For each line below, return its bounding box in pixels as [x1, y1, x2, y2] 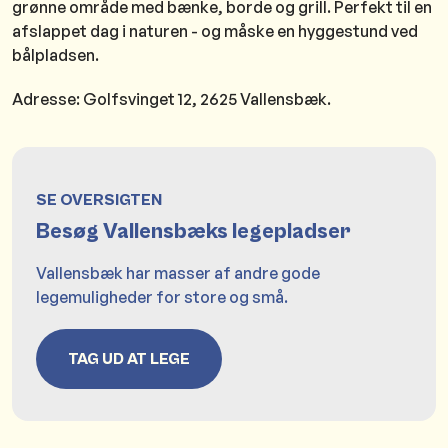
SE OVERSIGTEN [36, 191, 162, 210]
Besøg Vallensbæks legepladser [36, 219, 351, 245]
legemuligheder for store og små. [36, 286, 288, 307]
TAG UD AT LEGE [68, 349, 190, 368]
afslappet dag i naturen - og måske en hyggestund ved [12, 21, 418, 42]
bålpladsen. [12, 45, 102, 66]
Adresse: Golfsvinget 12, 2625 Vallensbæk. [12, 89, 334, 110]
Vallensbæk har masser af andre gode [36, 262, 320, 283]
